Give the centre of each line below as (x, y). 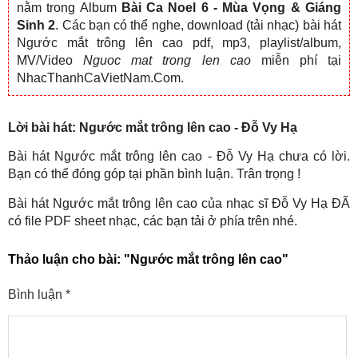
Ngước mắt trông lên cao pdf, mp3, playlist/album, (179, 43)
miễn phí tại (296, 60)
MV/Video (50, 60)
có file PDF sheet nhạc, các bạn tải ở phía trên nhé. (153, 221)
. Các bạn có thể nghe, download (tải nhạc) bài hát (199, 25)
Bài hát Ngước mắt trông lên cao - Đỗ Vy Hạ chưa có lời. (179, 156)
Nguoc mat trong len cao (167, 60)
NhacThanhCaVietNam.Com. (100, 78)
